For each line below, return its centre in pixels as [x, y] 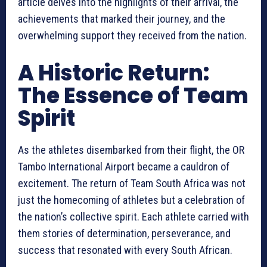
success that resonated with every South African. [125, 250]
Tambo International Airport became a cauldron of [124, 167]
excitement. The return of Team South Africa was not [132, 184]
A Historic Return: [114, 73]
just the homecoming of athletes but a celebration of [131, 200]
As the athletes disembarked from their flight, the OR [131, 150]
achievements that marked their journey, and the [122, 19]
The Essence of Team [133, 96]
